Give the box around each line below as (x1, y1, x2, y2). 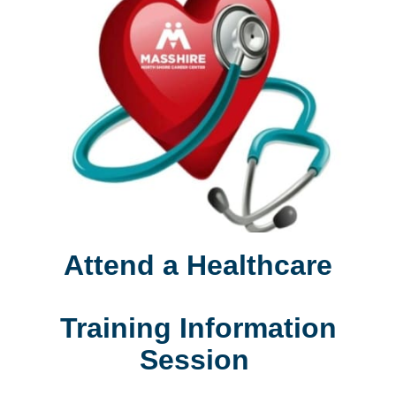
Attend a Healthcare (64, 249, 332, 281)
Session (139, 344, 257, 377)
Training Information (59, 312, 337, 345)
